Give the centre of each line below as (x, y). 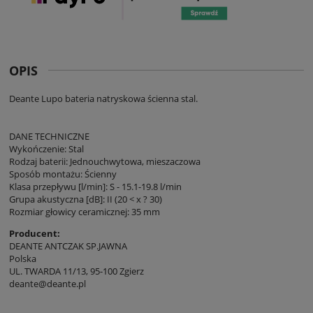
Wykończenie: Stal (46, 148)
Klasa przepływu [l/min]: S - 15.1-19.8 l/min (95, 186)
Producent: (35, 233)
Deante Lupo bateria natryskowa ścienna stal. (103, 98)
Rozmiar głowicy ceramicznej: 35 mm (85, 211)
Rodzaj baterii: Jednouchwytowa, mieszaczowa (105, 161)
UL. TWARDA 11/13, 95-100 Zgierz (77, 271)
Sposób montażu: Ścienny (63, 174)
